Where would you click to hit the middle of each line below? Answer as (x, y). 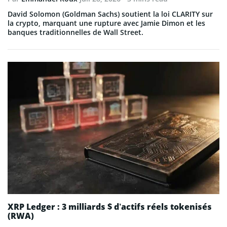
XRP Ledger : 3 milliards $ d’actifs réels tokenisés (110, 207)
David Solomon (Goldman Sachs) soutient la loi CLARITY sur (110, 14)
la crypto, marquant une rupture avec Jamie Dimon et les (106, 23)
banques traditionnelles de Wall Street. (75, 32)
